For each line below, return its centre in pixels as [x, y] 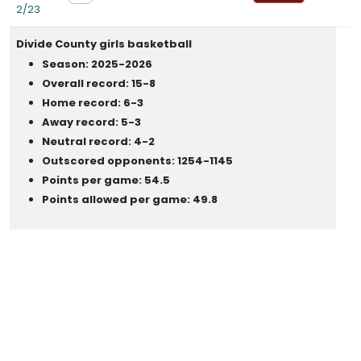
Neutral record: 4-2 [98, 141]
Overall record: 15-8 [99, 83]
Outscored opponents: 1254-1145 [137, 161]
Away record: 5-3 [91, 122]
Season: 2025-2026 [97, 64]
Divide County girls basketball [104, 44]
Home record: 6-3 [93, 103]
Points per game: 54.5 [106, 180]
